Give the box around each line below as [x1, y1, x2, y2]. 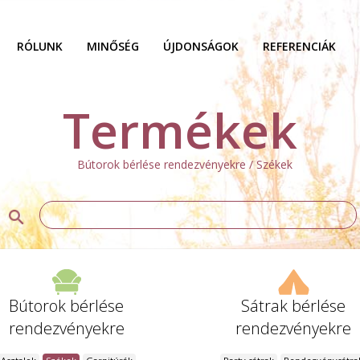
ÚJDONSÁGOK [162, 39, 239, 54]
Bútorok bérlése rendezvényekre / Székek [77, 157, 292, 172]
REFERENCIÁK [262, 39, 336, 54]
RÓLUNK [16, 39, 63, 54]
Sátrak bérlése [241, 295, 346, 317]
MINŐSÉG [86, 39, 139, 54]
